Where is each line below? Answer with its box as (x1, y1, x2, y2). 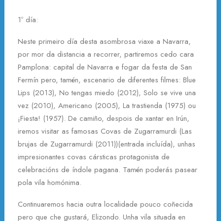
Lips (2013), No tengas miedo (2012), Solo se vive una (18, 87, 196, 98)
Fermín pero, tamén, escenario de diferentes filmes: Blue (18, 74, 196, 85)
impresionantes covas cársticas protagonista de (18, 151, 170, 162)
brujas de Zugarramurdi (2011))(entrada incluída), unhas (18, 139, 195, 149)
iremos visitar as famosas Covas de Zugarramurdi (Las (18, 126, 192, 137)
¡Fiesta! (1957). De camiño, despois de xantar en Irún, (18, 113, 189, 124)
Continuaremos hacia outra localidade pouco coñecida (18, 199, 193, 210)
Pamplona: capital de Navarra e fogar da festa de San (18, 62, 192, 73)
